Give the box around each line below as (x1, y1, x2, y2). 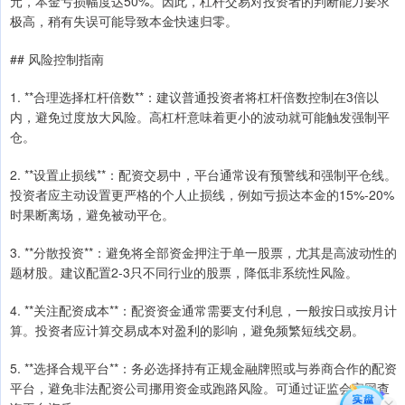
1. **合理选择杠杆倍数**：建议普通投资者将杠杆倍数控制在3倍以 (10, 87, 379, 106)
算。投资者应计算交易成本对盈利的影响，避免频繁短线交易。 (10, 320, 364, 339)
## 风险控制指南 (10, 49, 104, 68)
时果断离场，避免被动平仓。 (10, 204, 174, 223)
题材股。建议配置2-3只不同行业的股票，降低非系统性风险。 (10, 262, 358, 281)
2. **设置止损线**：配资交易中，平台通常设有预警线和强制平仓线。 (10, 165, 397, 184)
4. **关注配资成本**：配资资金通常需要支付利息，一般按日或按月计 (10, 300, 397, 319)
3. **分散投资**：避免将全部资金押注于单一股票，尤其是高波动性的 (10, 242, 397, 261)
